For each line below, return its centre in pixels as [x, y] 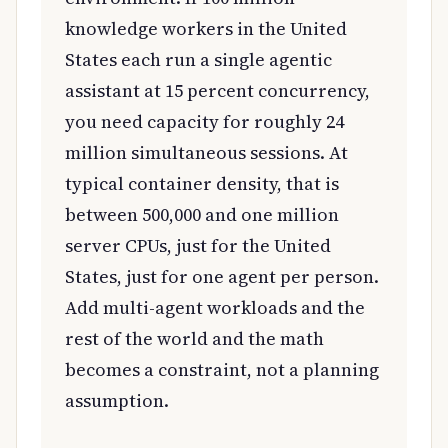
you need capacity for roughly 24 [204, 121]
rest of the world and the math [194, 338]
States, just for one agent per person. [222, 276]
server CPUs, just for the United [198, 245]
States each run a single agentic [198, 59]
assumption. [117, 400]
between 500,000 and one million [202, 214]
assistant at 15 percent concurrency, [217, 90]
